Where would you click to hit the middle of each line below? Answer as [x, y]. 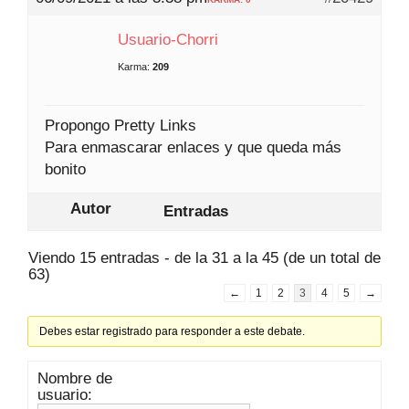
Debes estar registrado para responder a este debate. [173, 331]
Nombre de [75, 378]
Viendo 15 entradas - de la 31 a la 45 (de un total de [204, 257]
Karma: [134, 66]
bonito [65, 169]
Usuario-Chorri [168, 39]
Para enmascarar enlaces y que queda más [193, 147]
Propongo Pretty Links [121, 125]
